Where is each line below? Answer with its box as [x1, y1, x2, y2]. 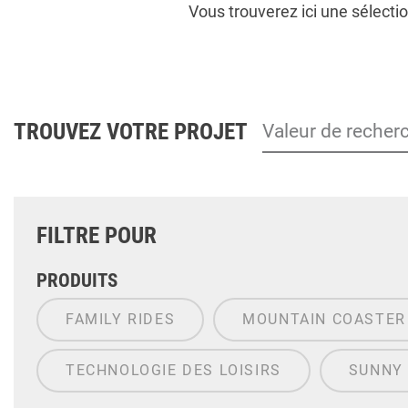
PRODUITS [36, 270, 117, 292]
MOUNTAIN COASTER [242, 311, 406, 329]
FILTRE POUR [36, 222, 157, 250]
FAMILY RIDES [66, 311, 176, 329]
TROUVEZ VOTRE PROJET [14, 118, 248, 146]
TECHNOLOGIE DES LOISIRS [66, 362, 281, 380]
